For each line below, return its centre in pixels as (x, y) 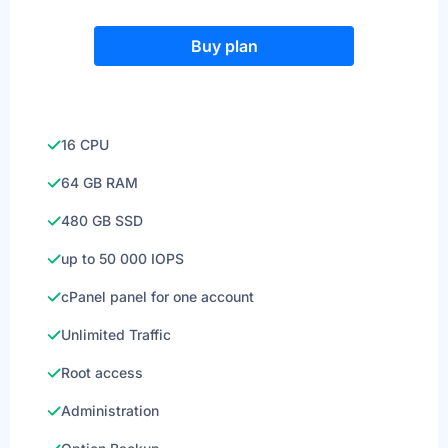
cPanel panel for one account (157, 296)
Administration (110, 410)
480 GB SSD (102, 220)
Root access (102, 372)
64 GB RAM (99, 182)
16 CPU (85, 144)
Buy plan (224, 46)
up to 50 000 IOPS (122, 258)
